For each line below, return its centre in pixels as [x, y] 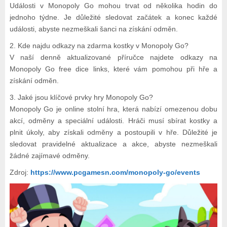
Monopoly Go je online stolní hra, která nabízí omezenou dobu [113, 109]
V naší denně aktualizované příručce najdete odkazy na [113, 58]
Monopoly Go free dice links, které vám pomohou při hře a [113, 69]
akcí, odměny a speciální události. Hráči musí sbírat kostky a [113, 121]
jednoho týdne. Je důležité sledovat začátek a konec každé [113, 17]
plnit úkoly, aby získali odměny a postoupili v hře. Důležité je [113, 133]
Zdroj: [20, 173]
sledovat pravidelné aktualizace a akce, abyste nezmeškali [113, 144]
